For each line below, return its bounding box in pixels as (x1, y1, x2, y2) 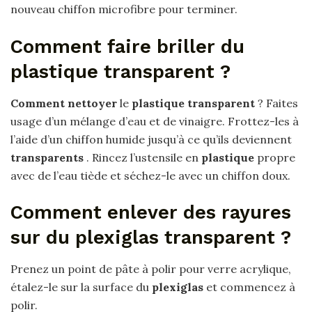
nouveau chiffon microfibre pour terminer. (10, 2, 237, 17)
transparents (10, 150, 84, 164)
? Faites (255, 95, 298, 110)
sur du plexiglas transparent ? (10, 226, 291, 249)
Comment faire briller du (10, 36, 244, 58)
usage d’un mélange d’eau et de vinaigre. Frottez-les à (10, 114, 299, 128)
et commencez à (203, 279, 295, 294)
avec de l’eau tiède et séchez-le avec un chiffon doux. (10, 168, 290, 182)
